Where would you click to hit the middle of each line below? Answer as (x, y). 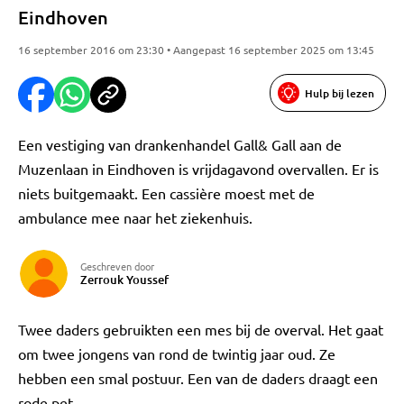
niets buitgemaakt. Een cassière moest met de (166, 193)
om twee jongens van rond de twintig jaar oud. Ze (177, 353)
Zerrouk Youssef (124, 280)
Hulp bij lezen (340, 93)
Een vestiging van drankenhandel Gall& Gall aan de (180, 144)
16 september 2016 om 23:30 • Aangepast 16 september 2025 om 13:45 (196, 50)
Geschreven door (117, 266)
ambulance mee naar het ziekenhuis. (135, 217)
